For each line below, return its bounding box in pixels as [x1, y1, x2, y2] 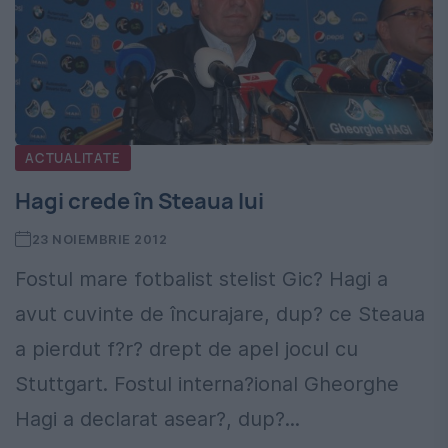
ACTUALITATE [25, 148, 121, 167]
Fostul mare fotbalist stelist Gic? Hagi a [15, 266, 388, 291]
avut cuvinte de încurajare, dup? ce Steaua [15, 301, 425, 326]
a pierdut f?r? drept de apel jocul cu [15, 336, 358, 361]
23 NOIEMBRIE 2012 [31, 230, 168, 247]
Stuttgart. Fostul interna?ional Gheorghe [15, 371, 399, 396]
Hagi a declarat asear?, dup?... [15, 406, 300, 431]
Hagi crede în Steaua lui [15, 185, 264, 216]
